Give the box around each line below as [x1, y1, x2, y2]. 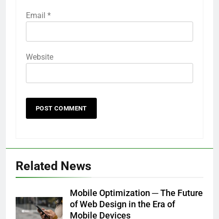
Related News [16, 158, 91, 173]
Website [26, 52, 53, 62]
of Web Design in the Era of [70, 199, 175, 209]
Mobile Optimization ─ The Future [70, 188, 203, 198]
